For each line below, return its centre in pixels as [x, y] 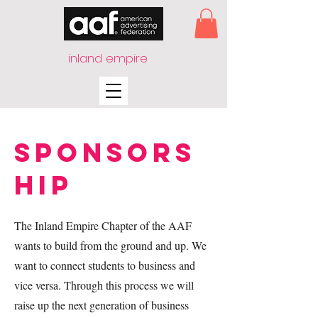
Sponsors [105, 152]
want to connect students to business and [105, 265]
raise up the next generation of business [102, 305]
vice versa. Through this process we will [104, 285]
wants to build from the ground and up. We [110, 245]
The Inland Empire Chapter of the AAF [103, 225]
